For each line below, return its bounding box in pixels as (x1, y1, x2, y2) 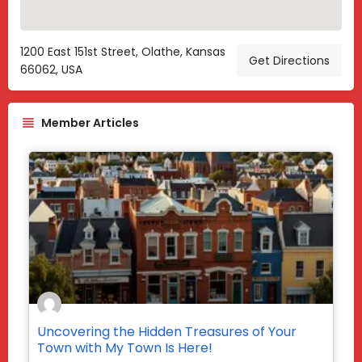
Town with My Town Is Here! (37, 339, 213, 358)
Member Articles (41, 115, 139, 132)
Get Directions (249, 53, 330, 69)
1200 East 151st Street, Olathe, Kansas (20, 44, 225, 61)
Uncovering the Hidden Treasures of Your (37, 322, 297, 342)
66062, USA (20, 61, 82, 78)
